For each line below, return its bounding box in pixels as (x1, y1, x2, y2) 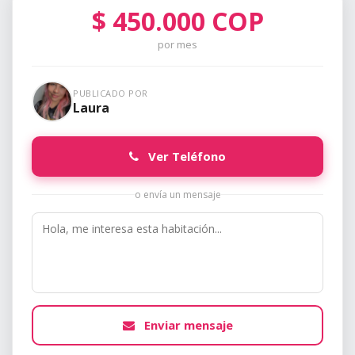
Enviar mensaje (140, 317, 233, 334)
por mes (158, 37, 197, 52)
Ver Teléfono (145, 148, 226, 165)
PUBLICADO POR (73, 86, 148, 99)
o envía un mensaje (134, 188, 221, 202)
